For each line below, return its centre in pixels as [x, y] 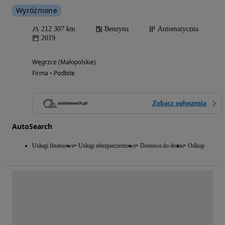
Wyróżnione [37, 10]
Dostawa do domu [162, 145]
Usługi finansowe [53, 145]
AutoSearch [32, 126]
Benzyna [117, 29]
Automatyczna [178, 29]
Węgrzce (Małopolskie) [64, 62]
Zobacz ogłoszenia [179, 103]
